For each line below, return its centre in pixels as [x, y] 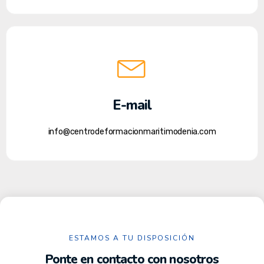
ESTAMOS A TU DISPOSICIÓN [132, 238]
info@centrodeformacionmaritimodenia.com [132, 131]
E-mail [132, 105]
